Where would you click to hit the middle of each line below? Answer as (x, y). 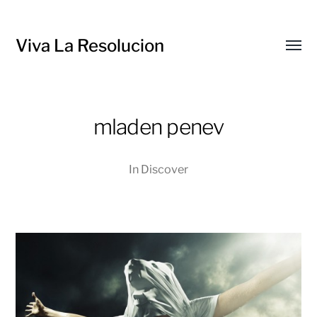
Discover (165, 169)
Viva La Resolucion (90, 46)
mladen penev (158, 127)
